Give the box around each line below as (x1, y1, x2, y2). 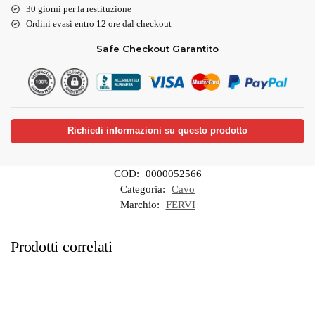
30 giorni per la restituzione (26, 3, 131, 14)
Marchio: (120, 198, 162, 210)
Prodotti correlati (11, 237, 113, 255)
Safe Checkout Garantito (96, 42, 219, 54)
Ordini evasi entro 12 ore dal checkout (26, 18, 172, 29)
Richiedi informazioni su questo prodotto (67, 125, 247, 136)
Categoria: (120, 183, 168, 195)
